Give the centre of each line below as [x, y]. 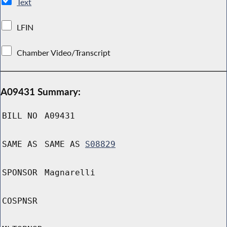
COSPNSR [20, 201]
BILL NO [20, 116]
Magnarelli [70, 173]
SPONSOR [20, 173]
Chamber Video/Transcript [64, 52]
